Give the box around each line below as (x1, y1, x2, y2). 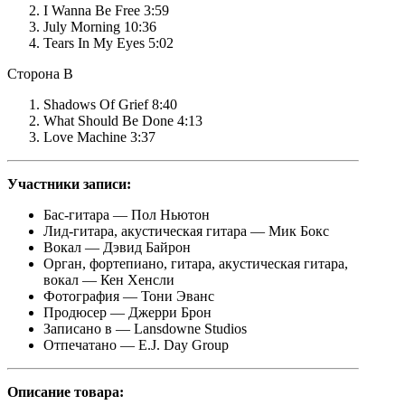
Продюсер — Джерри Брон (43, 305, 212, 321)
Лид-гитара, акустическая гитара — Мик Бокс (43, 223, 329, 240)
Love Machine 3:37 (43, 129, 155, 146)
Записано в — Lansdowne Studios (43, 321, 247, 337)
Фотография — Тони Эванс (43, 288, 214, 305)
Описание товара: (7, 384, 124, 400)
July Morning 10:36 (43, 19, 156, 35)
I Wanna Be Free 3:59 (43, 3, 169, 19)
